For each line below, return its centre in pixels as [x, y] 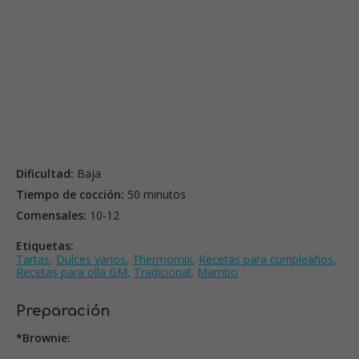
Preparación [63, 311]
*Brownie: [43, 337]
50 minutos [155, 194]
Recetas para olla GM [72, 272]
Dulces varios [91, 259]
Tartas [33, 259]
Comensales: [51, 215]
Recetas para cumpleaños [266, 259]
